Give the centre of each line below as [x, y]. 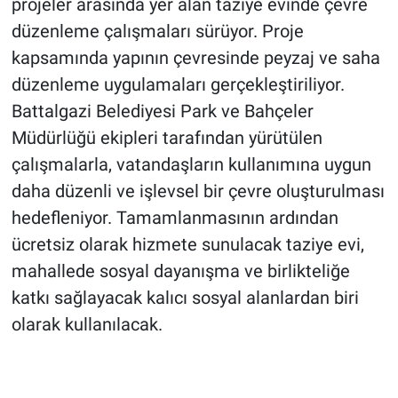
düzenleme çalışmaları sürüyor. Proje [157, 32]
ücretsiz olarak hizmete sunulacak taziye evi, [187, 245]
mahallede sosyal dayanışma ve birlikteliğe [180, 271]
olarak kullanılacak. [87, 325]
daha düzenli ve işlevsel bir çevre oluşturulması [198, 191]
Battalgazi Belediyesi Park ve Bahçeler [162, 111]
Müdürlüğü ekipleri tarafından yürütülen [167, 138]
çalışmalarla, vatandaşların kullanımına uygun [191, 165]
